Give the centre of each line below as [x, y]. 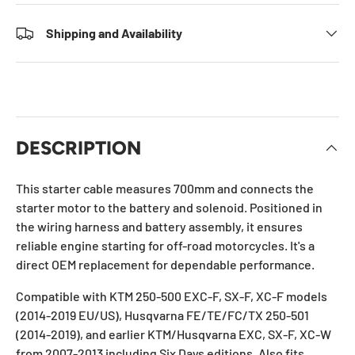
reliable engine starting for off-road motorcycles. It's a [165, 245]
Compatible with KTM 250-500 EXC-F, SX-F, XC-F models [172, 296]
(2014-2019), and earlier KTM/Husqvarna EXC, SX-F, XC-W [174, 334]
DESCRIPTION [78, 147]
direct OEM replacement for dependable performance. [165, 264]
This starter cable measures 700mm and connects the [165, 188]
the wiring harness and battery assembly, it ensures [159, 226]
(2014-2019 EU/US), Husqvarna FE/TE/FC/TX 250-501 [162, 315]
